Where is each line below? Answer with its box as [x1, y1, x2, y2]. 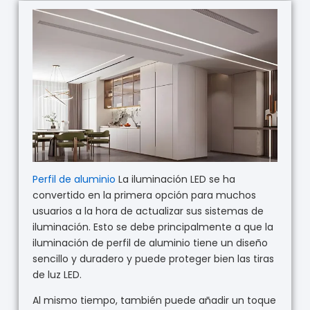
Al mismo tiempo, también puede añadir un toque [32, 293, 276, 308]
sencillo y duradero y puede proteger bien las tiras [32, 252, 274, 266]
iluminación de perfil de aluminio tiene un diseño [32, 236, 268, 250]
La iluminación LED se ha [115, 172, 235, 187]
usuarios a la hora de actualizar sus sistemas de [32, 204, 264, 219]
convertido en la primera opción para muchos [32, 188, 256, 203]
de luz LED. [32, 268, 82, 282]
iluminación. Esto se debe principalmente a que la [32, 220, 273, 235]
